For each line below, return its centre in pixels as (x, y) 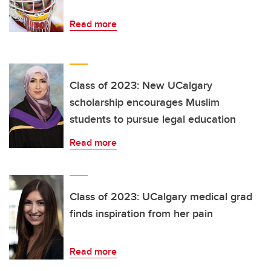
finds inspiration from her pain (141, 214)
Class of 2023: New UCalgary (141, 86)
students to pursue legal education (153, 119)
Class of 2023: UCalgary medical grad (161, 197)
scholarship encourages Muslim (145, 103)
